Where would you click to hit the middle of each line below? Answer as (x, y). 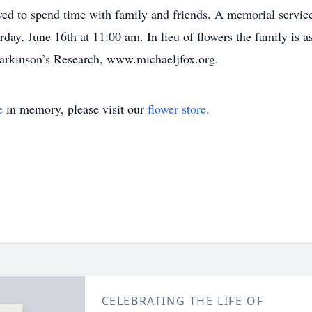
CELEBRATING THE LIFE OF (182, 301)
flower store (177, 109)
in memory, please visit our (75, 109)
